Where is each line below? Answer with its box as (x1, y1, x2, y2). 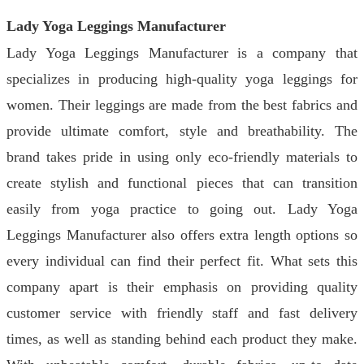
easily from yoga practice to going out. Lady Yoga (6, 201, 357, 217)
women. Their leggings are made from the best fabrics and (6, 97, 357, 113)
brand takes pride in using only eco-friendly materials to (6, 149, 357, 165)
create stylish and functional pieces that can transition (6, 175, 357, 191)
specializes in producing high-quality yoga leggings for (6, 71, 357, 87)
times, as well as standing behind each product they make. (6, 331, 357, 347)
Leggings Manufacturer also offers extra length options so (6, 227, 357, 243)
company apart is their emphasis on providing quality (6, 279, 357, 295)
